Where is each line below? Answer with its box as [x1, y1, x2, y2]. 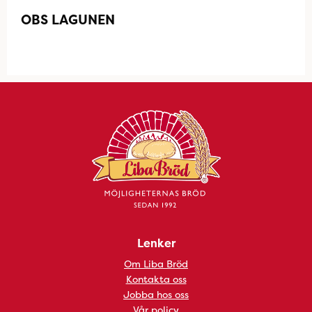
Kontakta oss [125, 272, 187, 286]
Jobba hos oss [123, 288, 189, 301]
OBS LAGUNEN [21, 10, 115, 29]
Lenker [136, 235, 175, 251]
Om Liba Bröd [124, 257, 188, 270]
